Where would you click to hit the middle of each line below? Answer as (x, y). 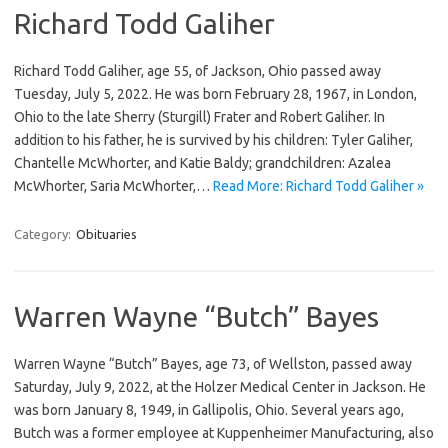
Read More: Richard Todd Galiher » (318, 185)
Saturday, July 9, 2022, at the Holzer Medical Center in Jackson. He (220, 386)
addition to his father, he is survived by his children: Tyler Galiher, (213, 139)
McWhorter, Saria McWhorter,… (113, 185)
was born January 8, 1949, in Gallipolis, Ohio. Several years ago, (209, 409)
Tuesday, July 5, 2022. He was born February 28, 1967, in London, (215, 93)
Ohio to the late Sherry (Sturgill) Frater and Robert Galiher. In (199, 116)
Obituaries (106, 233)
